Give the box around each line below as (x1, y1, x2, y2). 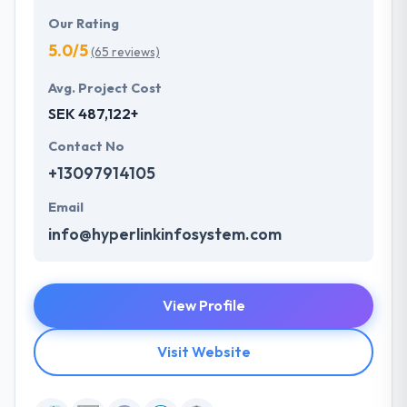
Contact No (48, 138, 124, 155)
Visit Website (156, 342, 251, 362)
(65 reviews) (91, 44, 160, 61)
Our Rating (48, 15, 119, 33)
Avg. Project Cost (48, 80, 162, 97)
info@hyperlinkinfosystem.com (48, 223, 282, 245)
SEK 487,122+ (48, 104, 138, 124)
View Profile (162, 296, 245, 315)
